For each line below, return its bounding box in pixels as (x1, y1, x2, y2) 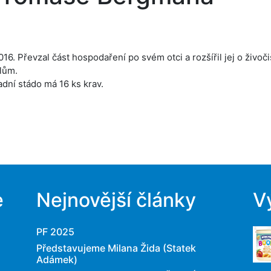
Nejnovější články (36, 188, 196, 212)
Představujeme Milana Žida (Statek (36, 242, 196, 254)
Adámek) (36, 253, 77, 266)
